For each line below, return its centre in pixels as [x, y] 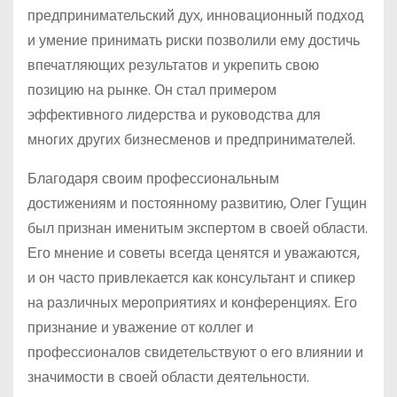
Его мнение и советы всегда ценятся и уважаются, [194, 253]
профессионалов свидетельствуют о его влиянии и [195, 352]
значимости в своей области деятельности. [168, 377]
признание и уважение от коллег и [140, 327]
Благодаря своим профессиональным [153, 179]
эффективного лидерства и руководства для [174, 115]
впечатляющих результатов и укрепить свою [173, 65]
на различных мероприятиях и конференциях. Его [192, 303]
